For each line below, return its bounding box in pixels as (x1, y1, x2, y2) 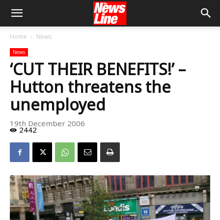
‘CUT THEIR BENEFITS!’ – (10, 58, 186, 80)
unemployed (10, 94, 106, 115)
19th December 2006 (10, 118, 85, 129)
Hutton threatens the (10, 76, 171, 97)
